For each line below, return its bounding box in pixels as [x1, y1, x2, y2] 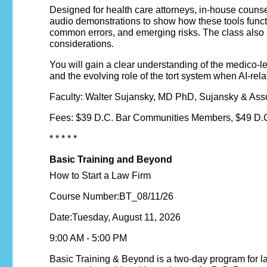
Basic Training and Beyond [49, 154, 172, 165]
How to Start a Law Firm [49, 170, 151, 181]
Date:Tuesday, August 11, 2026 [49, 212, 181, 223]
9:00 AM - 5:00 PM [49, 233, 127, 244]
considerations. [49, 39, 116, 49]
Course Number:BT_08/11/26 [49, 191, 173, 202]
